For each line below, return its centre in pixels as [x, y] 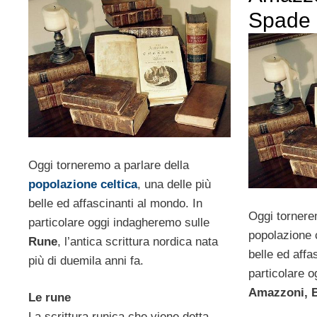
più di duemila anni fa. [86, 260]
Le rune [50, 298]
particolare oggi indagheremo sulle [119, 222]
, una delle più [174, 184]
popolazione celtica [83, 184]
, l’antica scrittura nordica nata [138, 241]
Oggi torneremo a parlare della [109, 165]
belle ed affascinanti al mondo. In [115, 203]
